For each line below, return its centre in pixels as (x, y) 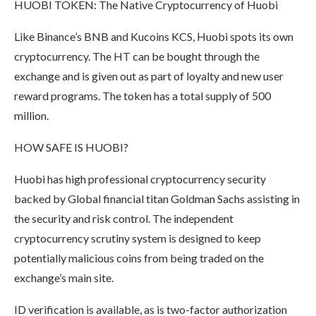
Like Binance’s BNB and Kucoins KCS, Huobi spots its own (154, 36)
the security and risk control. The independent (124, 218)
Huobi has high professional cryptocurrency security (140, 178)
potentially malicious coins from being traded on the (139, 257)
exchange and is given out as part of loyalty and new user (149, 75)
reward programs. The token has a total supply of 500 (142, 95)
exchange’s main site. (64, 277)
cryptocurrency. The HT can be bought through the (137, 56)
